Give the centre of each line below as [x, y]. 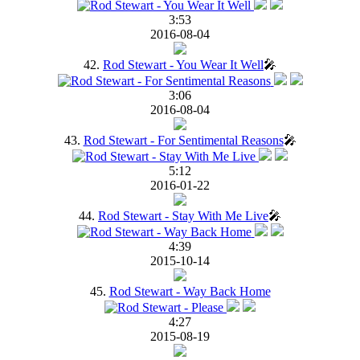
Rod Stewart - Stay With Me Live [183, 215]
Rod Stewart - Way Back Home [190, 291]
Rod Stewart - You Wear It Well [183, 64]
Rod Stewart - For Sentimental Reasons [183, 140]
